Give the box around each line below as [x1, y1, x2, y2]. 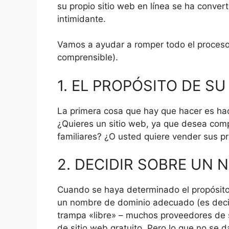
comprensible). [57, 52, 118, 63]
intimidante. [57, 13, 106, 24]
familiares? [57, 131, 102, 142]
